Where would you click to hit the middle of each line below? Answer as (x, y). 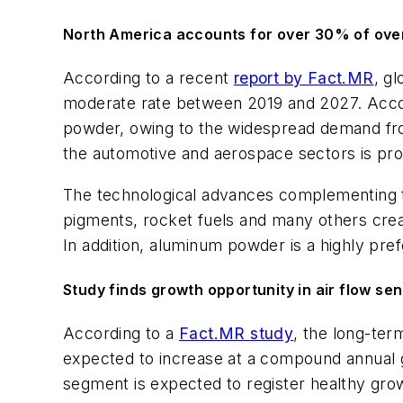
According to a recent (148, 77)
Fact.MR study (237, 334)
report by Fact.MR (304, 77)
